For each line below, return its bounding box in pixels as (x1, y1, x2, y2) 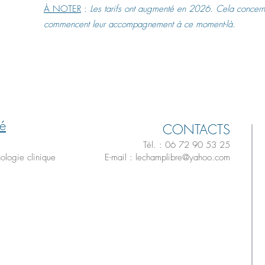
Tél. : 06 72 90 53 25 (143, 139, 230, 151)
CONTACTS (163, 121, 230, 138)
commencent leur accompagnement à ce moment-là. (44, 18, 235, 30)
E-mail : (105, 151, 135, 163)
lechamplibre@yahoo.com (135, 151, 230, 163)
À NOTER (44, 3, 81, 15)
